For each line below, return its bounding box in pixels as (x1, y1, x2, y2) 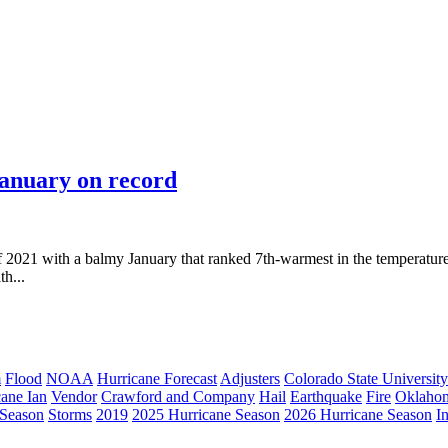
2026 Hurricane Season (284, 406, 432, 424)
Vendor (51, 388, 97, 406)
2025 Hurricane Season (132, 406, 280, 424)
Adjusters (220, 370, 280, 388)
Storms (48, 406, 92, 424)
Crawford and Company (101, 388, 255, 406)
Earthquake (290, 388, 362, 406)
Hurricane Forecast (97, 370, 217, 388)
